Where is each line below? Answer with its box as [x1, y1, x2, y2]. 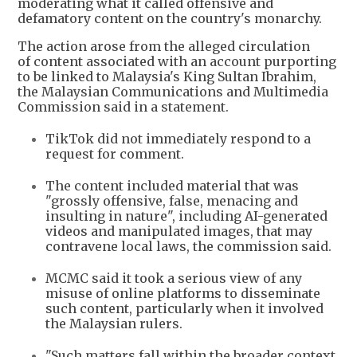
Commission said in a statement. [18, 98, 229, 115]
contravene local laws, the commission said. [45, 237, 331, 254]
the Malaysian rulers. [45, 315, 182, 331]
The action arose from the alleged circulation [18, 37, 310, 54]
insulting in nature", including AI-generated [45, 207, 328, 224]
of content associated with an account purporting [18, 53, 336, 69]
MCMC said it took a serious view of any [45, 269, 302, 286]
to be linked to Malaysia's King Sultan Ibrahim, [18, 68, 316, 84]
